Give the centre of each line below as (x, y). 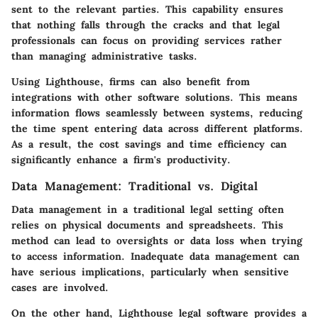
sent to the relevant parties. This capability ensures (147, 10)
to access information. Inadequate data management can (155, 256)
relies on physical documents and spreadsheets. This (147, 225)
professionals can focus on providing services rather (147, 41)
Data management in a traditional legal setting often (148, 209)
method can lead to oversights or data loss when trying (157, 240)
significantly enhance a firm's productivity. (121, 160)
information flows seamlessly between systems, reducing (157, 113)
